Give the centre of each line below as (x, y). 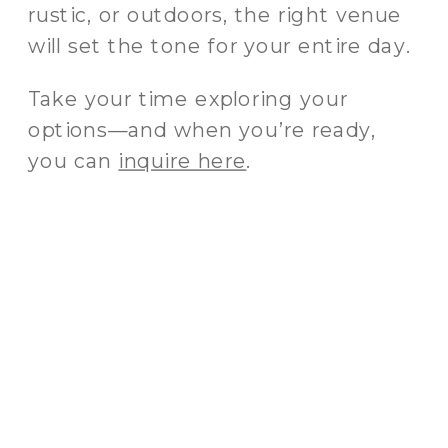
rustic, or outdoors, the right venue (215, 15)
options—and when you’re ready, (202, 130)
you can (73, 160)
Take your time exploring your (188, 99)
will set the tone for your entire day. (220, 46)
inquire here (182, 160)
